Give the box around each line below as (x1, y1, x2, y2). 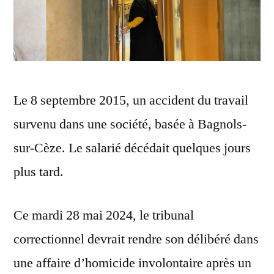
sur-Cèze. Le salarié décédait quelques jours (13, 139, 251, 157)
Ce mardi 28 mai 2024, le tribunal (13, 207, 194, 224)
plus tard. (13, 163, 64, 181)
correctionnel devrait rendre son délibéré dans (13, 231, 259, 248)
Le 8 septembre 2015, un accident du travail (13, 92, 248, 109)
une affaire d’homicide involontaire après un (13, 254, 251, 272)
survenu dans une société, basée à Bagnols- (13, 116, 246, 133)
